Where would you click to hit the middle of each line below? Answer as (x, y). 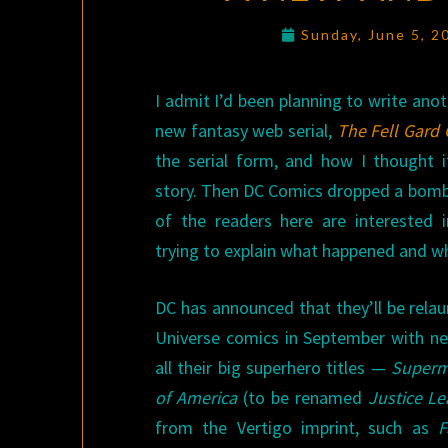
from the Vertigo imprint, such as (296, 427)
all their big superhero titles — (273, 367)
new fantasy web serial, (246, 130)
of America (196, 397)
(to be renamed (302, 397)
